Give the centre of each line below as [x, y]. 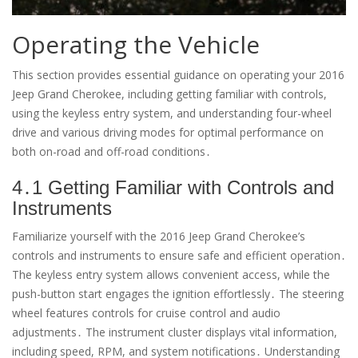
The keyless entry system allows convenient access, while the [171, 275]
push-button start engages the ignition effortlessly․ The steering [178, 294]
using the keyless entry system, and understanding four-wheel [172, 113]
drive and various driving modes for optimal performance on [168, 133]
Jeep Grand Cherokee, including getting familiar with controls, [169, 94]
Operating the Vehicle [136, 45]
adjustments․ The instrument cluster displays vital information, [175, 332]
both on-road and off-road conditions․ [111, 152]
